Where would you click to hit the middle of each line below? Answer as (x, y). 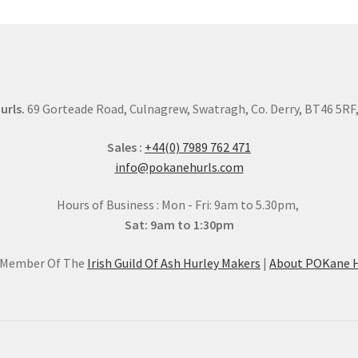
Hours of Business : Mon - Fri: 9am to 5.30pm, (179, 205)
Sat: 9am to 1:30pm (179, 225)
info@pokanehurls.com (179, 167)
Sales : (125, 147)
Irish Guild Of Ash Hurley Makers (174, 263)
